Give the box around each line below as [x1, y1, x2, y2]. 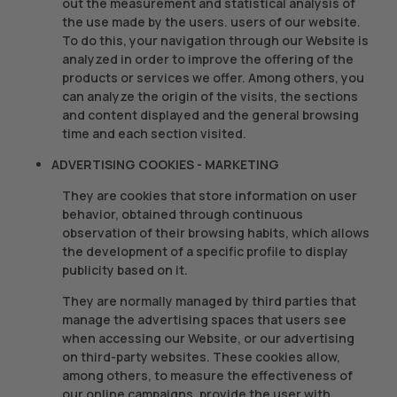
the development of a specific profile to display [62, 243, 348, 260]
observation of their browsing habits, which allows [62, 224, 370, 241]
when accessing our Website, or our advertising [62, 330, 354, 346]
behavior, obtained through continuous [62, 206, 303, 222]
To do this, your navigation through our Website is [62, 32, 369, 49]
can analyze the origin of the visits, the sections [62, 88, 358, 105]
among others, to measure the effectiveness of [62, 367, 353, 384]
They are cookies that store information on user [62, 187, 357, 204]
